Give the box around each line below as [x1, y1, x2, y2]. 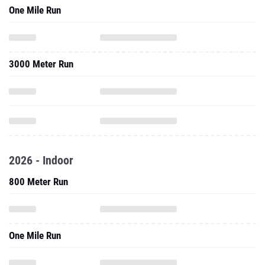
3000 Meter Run [9, 58, 73, 70]
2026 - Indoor [9, 153, 73, 167]
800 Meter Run [9, 176, 68, 188]
